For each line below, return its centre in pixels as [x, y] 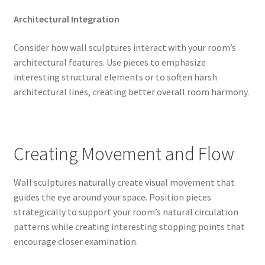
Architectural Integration [66, 19]
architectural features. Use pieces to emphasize [109, 62]
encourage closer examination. [75, 242]
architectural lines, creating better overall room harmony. [131, 91]
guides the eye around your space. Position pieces [112, 197]
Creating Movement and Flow [124, 153]
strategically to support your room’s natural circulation [126, 212]
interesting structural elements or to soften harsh [115, 77]
